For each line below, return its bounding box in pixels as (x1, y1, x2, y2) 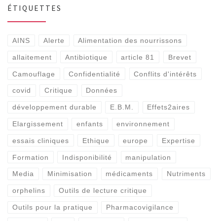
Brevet (168, 53, 191, 61)
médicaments (106, 170, 153, 178)
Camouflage (12, 70, 55, 78)
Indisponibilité (62, 153, 112, 161)
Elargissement (12, 120, 63, 128)
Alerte (43, 36, 65, 44)
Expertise (161, 136, 195, 145)
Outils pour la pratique (12, 203, 93, 212)
